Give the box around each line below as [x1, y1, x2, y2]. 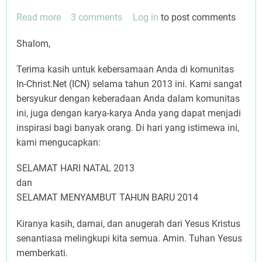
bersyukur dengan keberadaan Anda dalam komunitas [16, 93, 240, 105]
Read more [16, 12, 61, 23]
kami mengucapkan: [16, 137, 101, 149]
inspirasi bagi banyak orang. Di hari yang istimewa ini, [16, 122, 239, 134]
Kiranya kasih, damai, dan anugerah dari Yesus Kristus [16, 218, 240, 229]
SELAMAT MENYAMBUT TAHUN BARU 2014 [16, 192, 198, 204]
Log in [132, 12, 158, 23]
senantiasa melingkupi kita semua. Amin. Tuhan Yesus [16, 232, 242, 244]
